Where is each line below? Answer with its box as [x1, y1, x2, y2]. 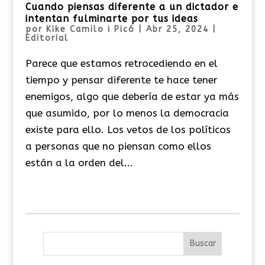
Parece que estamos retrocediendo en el [25, 57, 218, 69]
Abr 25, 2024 [146, 24, 209, 34]
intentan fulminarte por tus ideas [25, 12, 198, 24]
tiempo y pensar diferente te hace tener [25, 73, 218, 86]
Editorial [25, 33, 69, 43]
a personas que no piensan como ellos [25, 140, 211, 152]
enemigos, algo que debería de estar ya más [25, 90, 239, 102]
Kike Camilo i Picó [46, 24, 135, 34]
